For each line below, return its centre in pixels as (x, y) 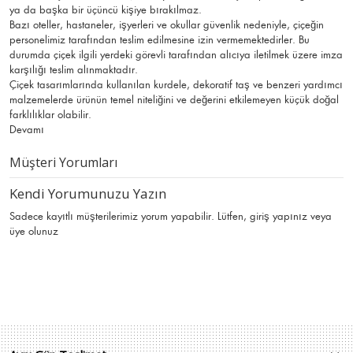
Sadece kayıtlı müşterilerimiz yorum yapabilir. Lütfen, (130, 216)
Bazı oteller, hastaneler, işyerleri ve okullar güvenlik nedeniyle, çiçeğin (167, 24)
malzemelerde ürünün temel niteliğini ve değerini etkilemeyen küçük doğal (174, 99)
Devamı (27, 129)
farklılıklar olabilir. (50, 114)
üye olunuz (34, 231)
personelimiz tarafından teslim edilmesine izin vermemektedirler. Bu (160, 39)
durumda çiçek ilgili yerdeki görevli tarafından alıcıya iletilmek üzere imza (176, 54)
